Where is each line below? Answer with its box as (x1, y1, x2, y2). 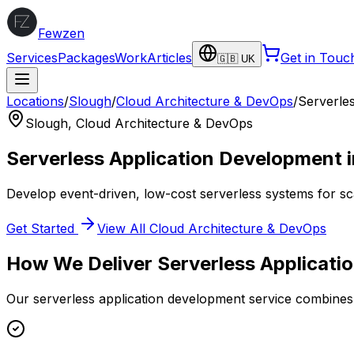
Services (6, 50, 58, 66)
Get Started (6, 220, 78, 236)
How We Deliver (6, 251, 157, 275)
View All (97, 220, 149, 236)
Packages (58, 50, 115, 66)
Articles (147, 50, 192, 66)
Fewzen (38, 25, 85, 41)
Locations (6, 93, 64, 109)
